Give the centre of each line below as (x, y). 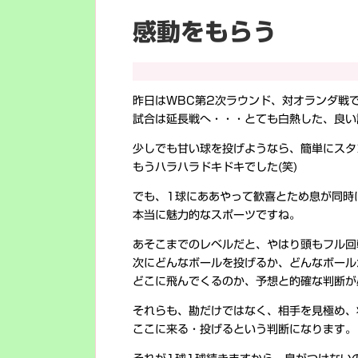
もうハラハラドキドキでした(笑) (215, 167)
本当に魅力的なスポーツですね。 (217, 215)
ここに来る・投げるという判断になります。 (245, 329)
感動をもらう (205, 32)
